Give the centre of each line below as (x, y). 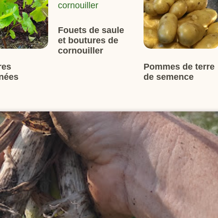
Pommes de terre (179, 66)
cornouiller (81, 51)
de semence (169, 77)
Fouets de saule (91, 30)
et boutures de (88, 40)
